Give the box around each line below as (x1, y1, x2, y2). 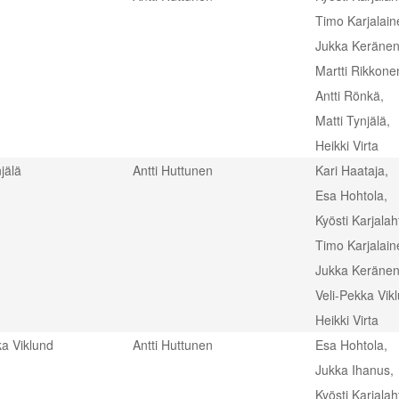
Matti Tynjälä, (315, 111, 390, 129)
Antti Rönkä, (315, 86, 384, 104)
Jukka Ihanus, (315, 361, 394, 379)
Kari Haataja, (315, 161, 388, 179)
